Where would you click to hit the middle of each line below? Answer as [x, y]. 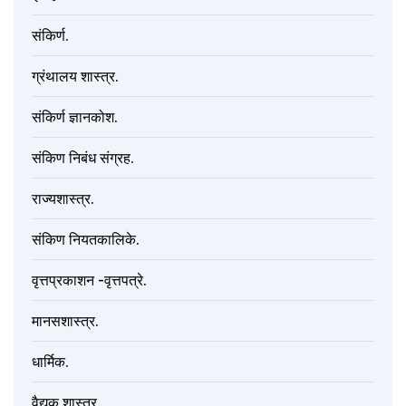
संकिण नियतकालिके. [86, 240]
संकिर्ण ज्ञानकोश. [75, 117]
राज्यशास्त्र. [63, 199]
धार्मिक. [50, 362]
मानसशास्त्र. [65, 321]
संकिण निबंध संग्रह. [83, 158]
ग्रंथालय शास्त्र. [75, 77]
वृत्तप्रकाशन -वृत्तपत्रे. [89, 280]
